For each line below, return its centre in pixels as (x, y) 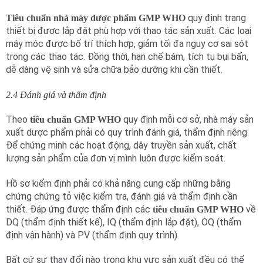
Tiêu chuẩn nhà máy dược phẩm (71, 18)
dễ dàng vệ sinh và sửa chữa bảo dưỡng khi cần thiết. (114, 69)
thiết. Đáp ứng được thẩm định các (79, 209)
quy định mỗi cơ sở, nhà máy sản (187, 119)
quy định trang (216, 18)
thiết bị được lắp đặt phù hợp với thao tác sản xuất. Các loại (129, 31)
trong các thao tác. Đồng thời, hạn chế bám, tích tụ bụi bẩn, (127, 56)
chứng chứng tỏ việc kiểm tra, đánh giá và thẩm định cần (122, 196)
